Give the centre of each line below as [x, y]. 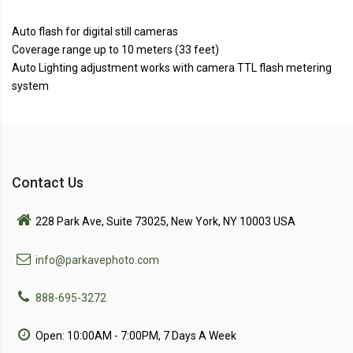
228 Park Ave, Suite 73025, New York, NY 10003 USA [165, 222]
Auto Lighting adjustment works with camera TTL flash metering [172, 68]
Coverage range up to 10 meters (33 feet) [115, 50]
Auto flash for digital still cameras [95, 32]
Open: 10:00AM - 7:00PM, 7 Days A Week [136, 336]
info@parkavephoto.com [97, 260]
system [30, 86]
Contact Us [48, 183]
